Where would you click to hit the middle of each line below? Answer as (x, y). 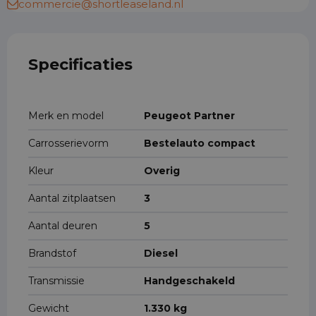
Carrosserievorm (68, 143)
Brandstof (52, 253)
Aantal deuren (63, 226)
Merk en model (66, 116)
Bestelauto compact (200, 143)
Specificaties (80, 65)
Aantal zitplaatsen (72, 198)
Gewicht (49, 308)
